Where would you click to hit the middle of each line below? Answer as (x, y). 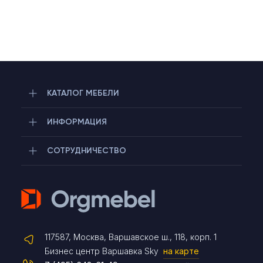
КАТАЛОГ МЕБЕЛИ (83, 93)
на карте (181, 251)
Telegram (90, 208)
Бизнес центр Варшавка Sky (104, 251)
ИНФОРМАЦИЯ (77, 122)
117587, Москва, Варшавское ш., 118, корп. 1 (131, 237)
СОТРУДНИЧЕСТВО (87, 151)
